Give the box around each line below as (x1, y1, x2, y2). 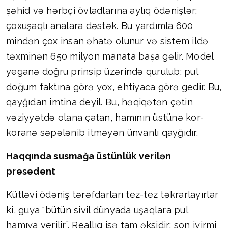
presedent (6, 166, 56, 177)
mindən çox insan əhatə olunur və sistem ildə (6, 36, 209, 47)
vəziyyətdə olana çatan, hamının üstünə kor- (6, 112, 204, 123)
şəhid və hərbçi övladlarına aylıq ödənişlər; (6, 5, 197, 16)
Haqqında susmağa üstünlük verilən (6, 151, 172, 162)
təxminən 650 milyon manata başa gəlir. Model (6, 51, 214, 62)
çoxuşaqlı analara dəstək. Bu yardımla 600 (6, 20, 193, 32)
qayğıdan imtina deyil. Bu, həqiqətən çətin (6, 97, 193, 108)
